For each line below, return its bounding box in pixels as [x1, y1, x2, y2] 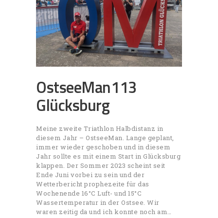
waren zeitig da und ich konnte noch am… [36, 207, 172, 217]
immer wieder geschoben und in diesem [36, 143, 170, 152]
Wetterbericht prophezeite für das [36, 180, 149, 189]
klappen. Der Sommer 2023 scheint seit [36, 161, 165, 170]
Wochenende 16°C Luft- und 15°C [36, 189, 142, 198]
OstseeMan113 [36, 74, 137, 99]
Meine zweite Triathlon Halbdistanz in [36, 124, 163, 133]
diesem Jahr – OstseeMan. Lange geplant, [36, 133, 174, 143]
